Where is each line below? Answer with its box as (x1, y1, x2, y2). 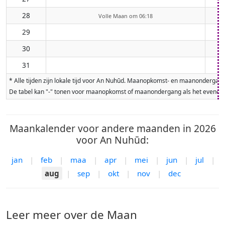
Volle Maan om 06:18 (98, 12, 153, 20)
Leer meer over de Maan (6, 206, 137, 222)
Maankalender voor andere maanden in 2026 (9, 121, 216, 135)
